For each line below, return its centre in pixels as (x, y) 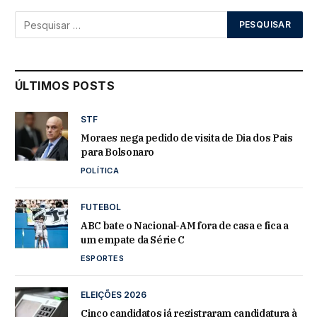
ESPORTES (102, 259)
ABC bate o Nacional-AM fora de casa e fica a (185, 226)
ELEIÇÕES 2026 (114, 295)
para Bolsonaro (118, 152)
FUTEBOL (101, 207)
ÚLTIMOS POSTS (65, 86)
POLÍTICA (100, 171)
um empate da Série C (133, 240)
